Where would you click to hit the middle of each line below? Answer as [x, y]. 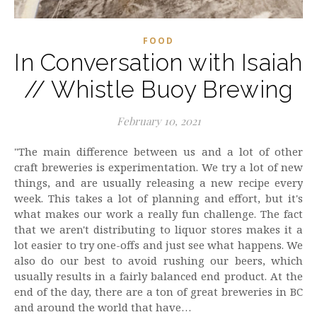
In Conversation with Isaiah [158, 63]
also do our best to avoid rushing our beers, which [158, 260]
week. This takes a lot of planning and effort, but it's [158, 198]
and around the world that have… [103, 307]
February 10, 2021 [158, 121]
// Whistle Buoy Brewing [158, 90]
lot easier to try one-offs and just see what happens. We [158, 245]
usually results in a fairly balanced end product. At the [158, 276]
